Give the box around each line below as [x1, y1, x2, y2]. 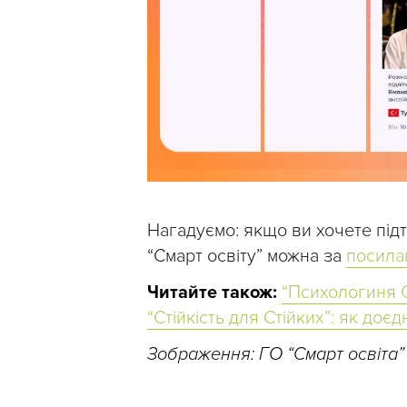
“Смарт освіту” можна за [147, 245, 346, 268]
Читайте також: [147, 282, 277, 304]
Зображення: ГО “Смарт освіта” [147, 343, 404, 366]
